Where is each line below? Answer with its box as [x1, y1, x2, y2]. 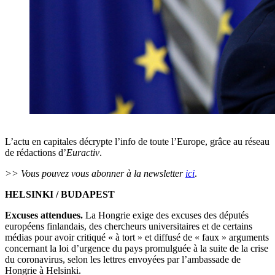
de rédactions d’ [5, 147, 66, 158]
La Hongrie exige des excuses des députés [83, 210, 249, 221]
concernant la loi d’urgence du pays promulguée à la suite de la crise [5, 243, 268, 254]
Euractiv [66, 147, 99, 158]
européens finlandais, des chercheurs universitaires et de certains [5, 221, 252, 232]
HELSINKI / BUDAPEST [5, 189, 115, 200]
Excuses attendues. [5, 210, 83, 221]
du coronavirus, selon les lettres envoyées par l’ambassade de [5, 254, 241, 265]
